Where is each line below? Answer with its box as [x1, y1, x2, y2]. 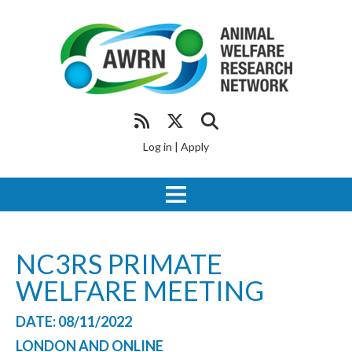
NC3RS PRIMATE [16, 247, 222, 280]
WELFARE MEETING [16, 274, 264, 306]
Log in [143, 140, 172, 153]
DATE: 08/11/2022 [16, 313, 132, 330]
